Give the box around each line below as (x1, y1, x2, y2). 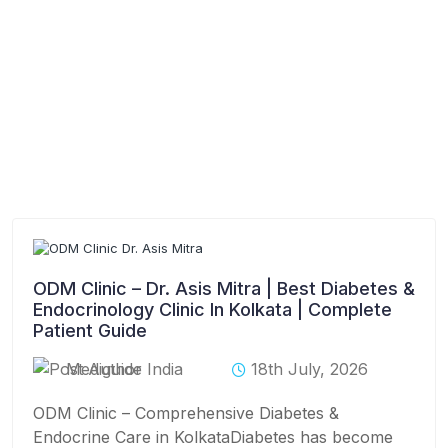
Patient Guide (33, 320, 147, 341)
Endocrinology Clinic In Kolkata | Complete (33, 299, 392, 320)
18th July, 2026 (251, 359, 368, 379)
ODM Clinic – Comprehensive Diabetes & (33, 403, 339, 423)
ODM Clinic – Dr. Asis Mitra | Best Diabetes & (33, 278, 415, 299)
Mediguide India (66, 359, 183, 379)
